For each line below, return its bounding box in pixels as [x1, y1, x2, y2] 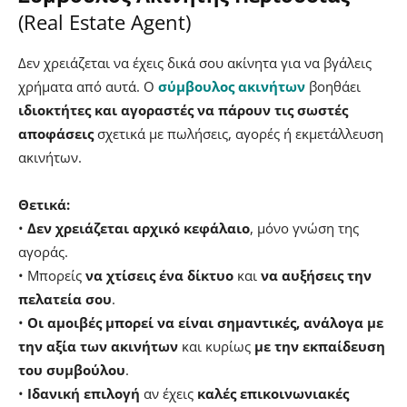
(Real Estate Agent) [18, 8, 191, 36]
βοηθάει [305, 77, 361, 96]
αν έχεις [140, 384, 197, 403]
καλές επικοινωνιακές [197, 384, 349, 403]
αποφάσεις [18, 124, 94, 144]
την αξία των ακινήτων [18, 337, 182, 356]
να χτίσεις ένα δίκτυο [85, 266, 233, 285]
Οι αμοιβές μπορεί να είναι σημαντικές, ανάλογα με [27, 313, 383, 333]
